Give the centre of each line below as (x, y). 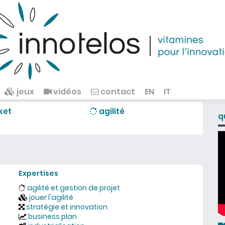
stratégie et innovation (67, 207)
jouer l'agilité (51, 197)
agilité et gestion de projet (74, 188)
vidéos (67, 92)
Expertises (38, 173)
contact (117, 92)
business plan (52, 216)
